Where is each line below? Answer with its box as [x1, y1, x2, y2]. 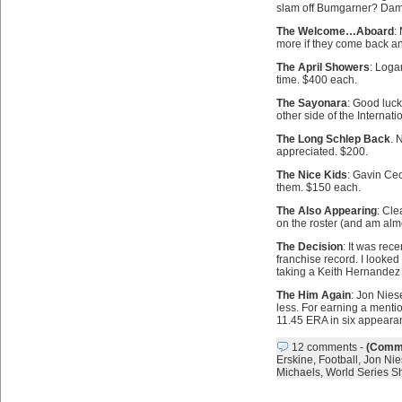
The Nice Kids [275, 169, 347, 181]
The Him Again [275, 289, 351, 301]
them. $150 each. [275, 181, 361, 194]
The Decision [275, 240, 343, 253]
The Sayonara [275, 97, 347, 109]
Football [318, 354, 358, 366]
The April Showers [275, 61, 370, 74]
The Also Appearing [275, 205, 377, 217]
